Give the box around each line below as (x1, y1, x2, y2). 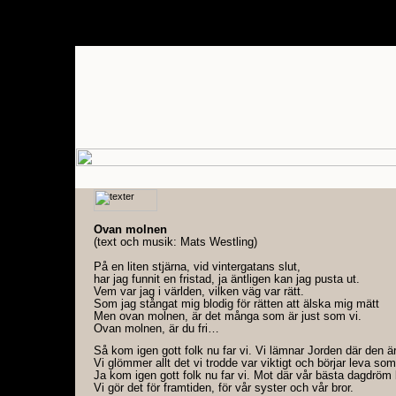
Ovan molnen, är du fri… (94, 323, 219, 335)
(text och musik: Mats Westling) (94, 236, 257, 248)
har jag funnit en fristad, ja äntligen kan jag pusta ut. (94, 273, 360, 286)
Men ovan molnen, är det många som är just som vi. (94, 310, 362, 323)
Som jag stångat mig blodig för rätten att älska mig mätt (94, 298, 379, 310)
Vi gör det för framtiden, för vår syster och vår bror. (94, 381, 354, 394)
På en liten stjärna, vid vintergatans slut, (94, 261, 301, 273)
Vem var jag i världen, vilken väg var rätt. (94, 286, 304, 298)
